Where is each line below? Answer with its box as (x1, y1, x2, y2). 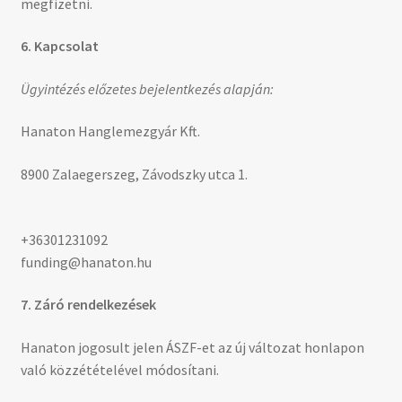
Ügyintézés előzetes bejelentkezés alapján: (20, 79, 274, 98)
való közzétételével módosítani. (20, 361, 219, 380)
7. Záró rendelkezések (20, 295, 156, 314)
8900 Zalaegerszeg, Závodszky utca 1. (20, 165, 248, 184)
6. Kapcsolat (20, 37, 99, 56)
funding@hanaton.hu (20, 252, 152, 271)
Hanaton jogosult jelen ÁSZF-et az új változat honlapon (20, 338, 364, 357)
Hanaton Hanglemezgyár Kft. (20, 122, 200, 141)
